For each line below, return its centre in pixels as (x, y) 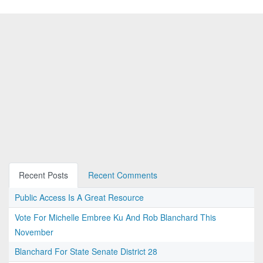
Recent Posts (43, 175)
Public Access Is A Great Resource (79, 198)
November (34, 232)
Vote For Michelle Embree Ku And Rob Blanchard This (115, 218)
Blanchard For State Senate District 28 (86, 252)
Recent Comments (123, 175)
